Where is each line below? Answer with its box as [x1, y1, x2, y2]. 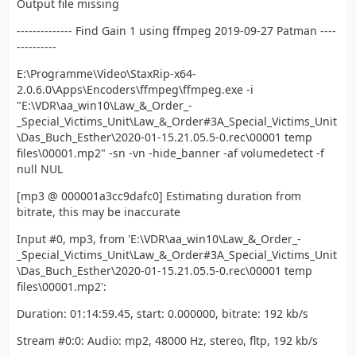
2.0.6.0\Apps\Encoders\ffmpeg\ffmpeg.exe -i [17, 82, 253, 97]
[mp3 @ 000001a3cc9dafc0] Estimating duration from [17, 188, 301, 203]
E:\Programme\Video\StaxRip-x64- [17, 66, 196, 81]
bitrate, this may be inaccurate [17, 204, 180, 219]
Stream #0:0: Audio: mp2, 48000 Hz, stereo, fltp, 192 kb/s [17, 333, 318, 348]
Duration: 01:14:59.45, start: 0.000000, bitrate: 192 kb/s [17, 306, 308, 321]
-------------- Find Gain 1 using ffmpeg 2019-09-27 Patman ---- [17, 23, 336, 38]
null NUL [17, 161, 63, 176]
